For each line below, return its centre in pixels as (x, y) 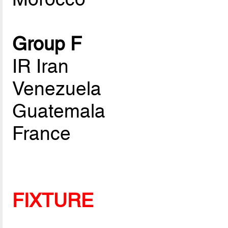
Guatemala (59, 111)
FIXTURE (53, 200)
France (42, 133)
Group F (47, 44)
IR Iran (41, 66)
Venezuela (57, 88)
